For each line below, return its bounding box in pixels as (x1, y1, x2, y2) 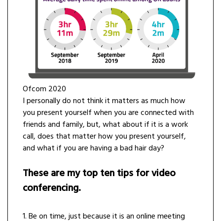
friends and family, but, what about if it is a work (23, 118, 188, 131)
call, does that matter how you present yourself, (23, 130, 186, 143)
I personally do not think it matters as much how (23, 94, 185, 108)
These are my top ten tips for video (23, 165, 176, 182)
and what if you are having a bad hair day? (23, 142, 164, 155)
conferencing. (23, 180, 80, 196)
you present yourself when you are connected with (23, 106, 194, 119)
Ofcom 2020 (23, 82, 66, 96)
